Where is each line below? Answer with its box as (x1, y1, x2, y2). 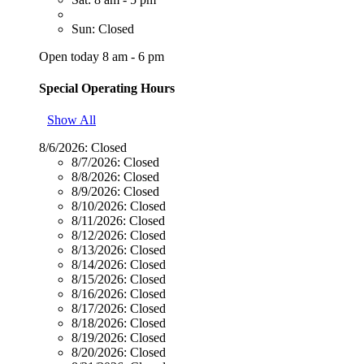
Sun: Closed (71, 21, 134, 36)
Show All (47, 113, 96, 128)
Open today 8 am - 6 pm (39, 49, 164, 63)
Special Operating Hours (39, 80, 175, 95)
